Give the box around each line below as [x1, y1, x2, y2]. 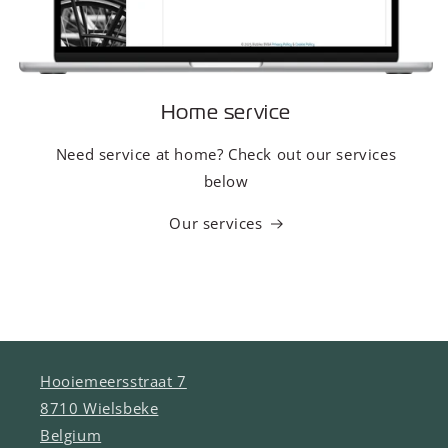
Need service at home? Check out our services [55, 144, 397, 165]
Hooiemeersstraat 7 [40, 371, 187, 392]
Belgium [40, 425, 102, 446]
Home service [160, 99, 292, 124]
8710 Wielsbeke [40, 398, 159, 419]
